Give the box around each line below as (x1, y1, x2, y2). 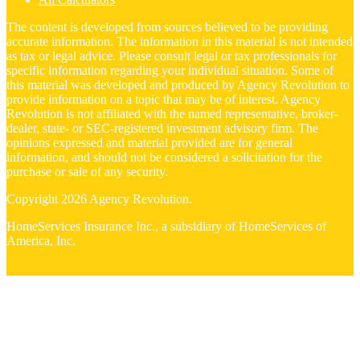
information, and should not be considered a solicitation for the (6, 149, 322, 164)
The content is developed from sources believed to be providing (6, 19, 328, 34)
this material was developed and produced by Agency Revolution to (6, 77, 350, 92)
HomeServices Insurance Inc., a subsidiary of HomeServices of (6, 219, 326, 233)
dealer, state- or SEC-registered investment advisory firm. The (6, 121, 318, 135)
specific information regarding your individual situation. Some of (6, 63, 333, 77)
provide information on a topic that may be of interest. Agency (6, 92, 321, 106)
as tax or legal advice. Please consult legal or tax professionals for (6, 48, 337, 63)
